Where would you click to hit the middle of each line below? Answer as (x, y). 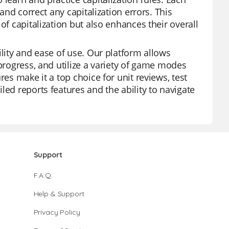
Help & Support (59, 194)
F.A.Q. (43, 175)
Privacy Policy (57, 212)
